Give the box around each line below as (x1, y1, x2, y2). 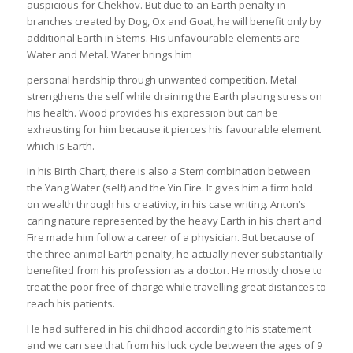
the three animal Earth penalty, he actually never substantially (26, 247, 323, 262)
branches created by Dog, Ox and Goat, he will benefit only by (26, 14, 321, 29)
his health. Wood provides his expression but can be (26, 106, 278, 121)
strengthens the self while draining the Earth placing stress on (26, 89, 322, 104)
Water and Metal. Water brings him (26, 47, 192, 62)
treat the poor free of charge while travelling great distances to (26, 280, 326, 295)
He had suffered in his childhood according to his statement (26, 321, 311, 336)
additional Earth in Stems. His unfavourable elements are (26, 31, 300, 46)
